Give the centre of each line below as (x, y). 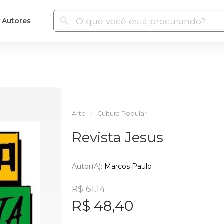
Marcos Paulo (128, 166)
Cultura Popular (122, 114)
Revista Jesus (117, 137)
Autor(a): (88, 166)
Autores (16, 21)
